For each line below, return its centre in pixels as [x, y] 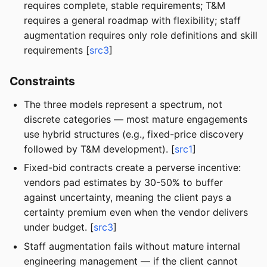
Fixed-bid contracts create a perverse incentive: [132, 168]
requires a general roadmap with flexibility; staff [132, 20]
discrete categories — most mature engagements [136, 119]
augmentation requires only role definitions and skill [141, 35]
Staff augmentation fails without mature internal [132, 246]
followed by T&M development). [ [99, 149]
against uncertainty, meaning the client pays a [128, 198]
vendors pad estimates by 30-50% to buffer [123, 183]
